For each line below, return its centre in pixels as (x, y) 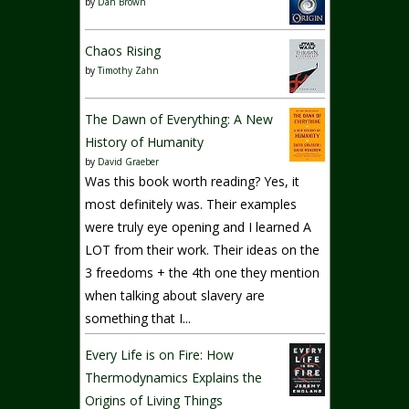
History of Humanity (145, 142)
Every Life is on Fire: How (160, 354)
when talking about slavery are (175, 295)
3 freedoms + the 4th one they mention (203, 272)
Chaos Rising (123, 50)
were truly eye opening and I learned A (199, 226)
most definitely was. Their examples (191, 204)
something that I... (138, 318)
